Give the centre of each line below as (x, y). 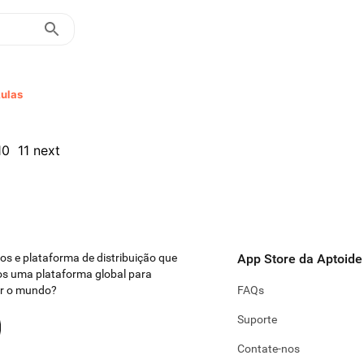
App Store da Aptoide (300, 259)
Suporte (257, 319)
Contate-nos (269, 349)
